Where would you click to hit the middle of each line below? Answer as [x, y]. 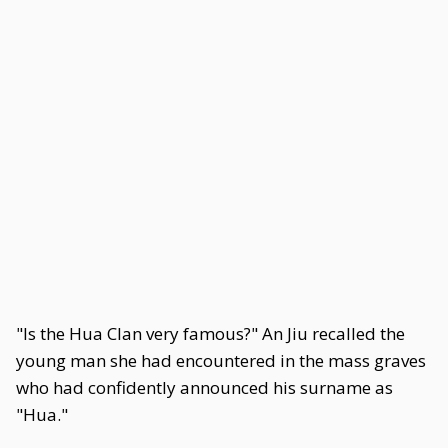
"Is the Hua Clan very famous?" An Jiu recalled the [210, 333]
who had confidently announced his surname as [204, 387]
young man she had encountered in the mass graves [221, 360]
